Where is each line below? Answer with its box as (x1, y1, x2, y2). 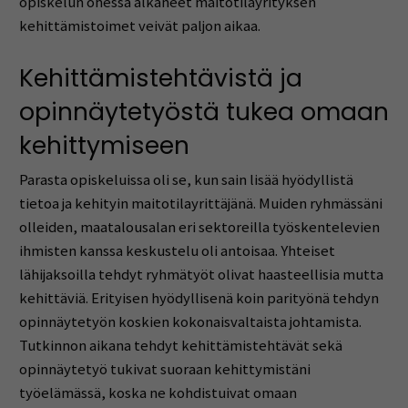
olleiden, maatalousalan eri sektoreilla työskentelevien (18, 217, 380, 237)
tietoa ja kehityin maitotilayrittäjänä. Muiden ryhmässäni (18, 193, 382, 213)
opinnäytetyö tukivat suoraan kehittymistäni (18, 359, 311, 379)
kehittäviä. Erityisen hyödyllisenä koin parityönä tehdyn (18, 288, 379, 308)
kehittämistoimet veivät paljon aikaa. (18, 15, 260, 36)
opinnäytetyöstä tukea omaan (18, 95, 389, 129)
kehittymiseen (18, 128, 189, 163)
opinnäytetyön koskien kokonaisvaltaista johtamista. (18, 311, 362, 331)
